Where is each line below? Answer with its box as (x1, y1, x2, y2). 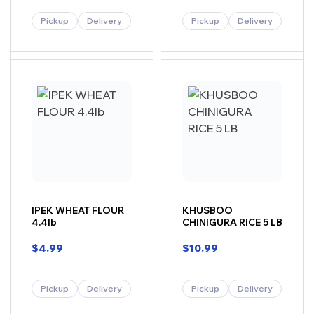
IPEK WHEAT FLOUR (32, 205, 124, 216)
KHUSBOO (182, 205, 233, 216)
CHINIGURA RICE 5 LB (182, 217, 282, 228)
